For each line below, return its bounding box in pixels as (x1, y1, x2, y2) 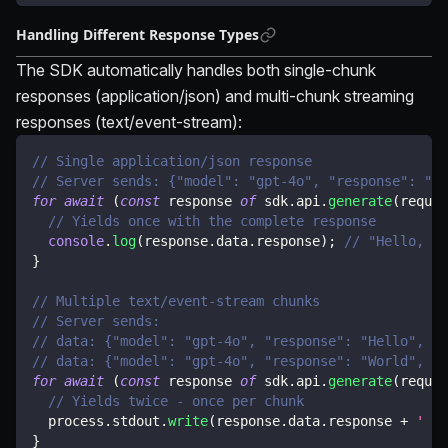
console (48, 232, 104, 249)
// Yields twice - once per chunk (48, 392, 304, 409)
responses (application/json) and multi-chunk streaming (16, 85, 414, 106)
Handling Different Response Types (16, 25, 259, 45)
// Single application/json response (32, 152, 312, 169)
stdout (112, 412, 160, 429)
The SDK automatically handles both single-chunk (16, 59, 376, 80)
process (32, 412, 104, 429)
